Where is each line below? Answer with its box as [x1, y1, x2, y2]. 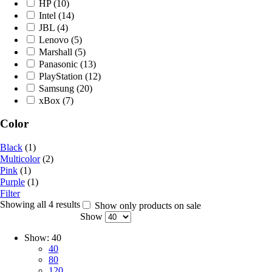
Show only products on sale [92, 200, 201, 211]
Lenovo [39, 34, 71, 45]
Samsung [39, 83, 76, 93]
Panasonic [39, 58, 80, 69]
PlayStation [39, 70, 85, 81]
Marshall [39, 46, 75, 57]
